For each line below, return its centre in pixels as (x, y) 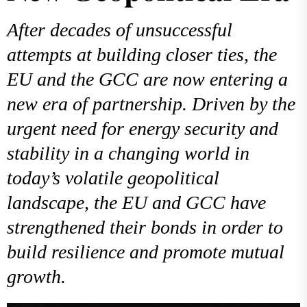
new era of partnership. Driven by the (151, 104)
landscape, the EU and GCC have (136, 202)
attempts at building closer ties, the (142, 54)
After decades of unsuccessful (120, 30)
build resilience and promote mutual (146, 252)
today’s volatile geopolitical (113, 178)
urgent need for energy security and (143, 128)
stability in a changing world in (128, 153)
